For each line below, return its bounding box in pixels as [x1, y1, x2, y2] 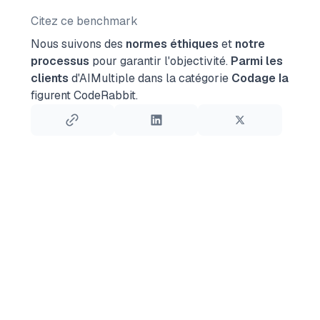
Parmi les [230, 54, 283, 69]
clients [30, 71, 69, 86]
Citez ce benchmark [30, 14, 138, 29]
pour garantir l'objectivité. [89, 54, 228, 69]
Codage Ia [231, 71, 289, 86]
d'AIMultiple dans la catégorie [68, 71, 231, 86]
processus [30, 54, 89, 69]
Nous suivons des [30, 36, 126, 51]
